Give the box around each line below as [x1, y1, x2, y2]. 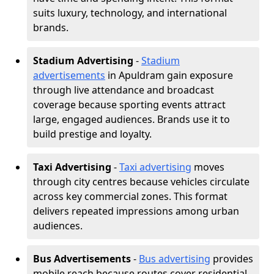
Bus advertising [139, 252, 210, 265]
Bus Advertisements [33, 252, 131, 265]
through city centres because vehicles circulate [33, 175, 250, 188]
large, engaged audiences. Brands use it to [33, 113, 230, 126]
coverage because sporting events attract [33, 98, 226, 111]
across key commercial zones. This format [33, 190, 228, 203]
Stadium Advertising [33, 54, 133, 67]
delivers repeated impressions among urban [33, 204, 239, 218]
